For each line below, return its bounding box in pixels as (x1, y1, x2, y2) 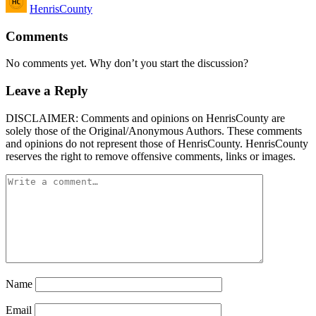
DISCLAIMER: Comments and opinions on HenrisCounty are (6, 111, 285, 124)
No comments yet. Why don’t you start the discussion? (6, 57, 248, 70)
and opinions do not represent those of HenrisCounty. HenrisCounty (6, 137, 308, 150)
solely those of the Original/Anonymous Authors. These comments (6, 124, 302, 137)
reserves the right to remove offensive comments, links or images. (6, 150, 296, 162)
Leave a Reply (6, 83, 88, 99)
